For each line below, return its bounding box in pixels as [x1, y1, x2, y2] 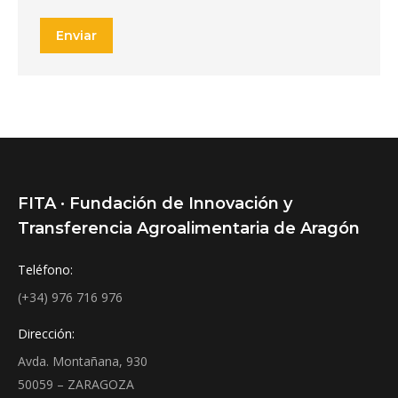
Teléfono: [18, 261, 73, 278]
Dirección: [18, 325, 75, 342]
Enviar [56, 28, 97, 44]
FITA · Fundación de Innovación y [18, 194, 292, 213]
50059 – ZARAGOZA [18, 376, 134, 393]
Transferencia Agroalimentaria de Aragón [18, 219, 360, 238]
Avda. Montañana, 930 [18, 353, 147, 370]
